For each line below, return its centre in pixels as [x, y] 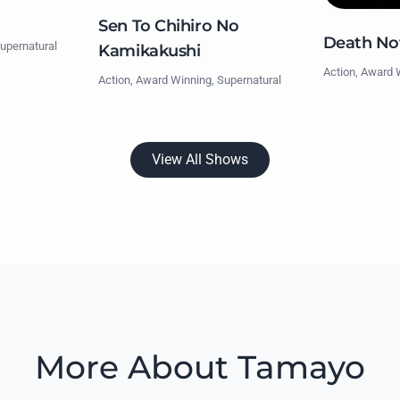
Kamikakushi [150, 51]
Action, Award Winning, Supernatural [190, 80]
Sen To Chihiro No [169, 26]
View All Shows [200, 160]
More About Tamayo [200, 367]
